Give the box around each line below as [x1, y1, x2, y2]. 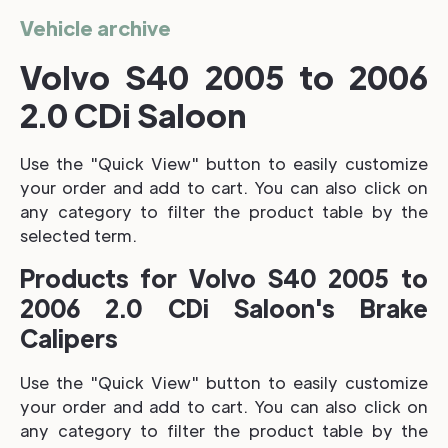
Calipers [20, 321, 118, 353]
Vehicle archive [20, 14, 171, 40]
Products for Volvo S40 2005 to [20, 261, 428, 293]
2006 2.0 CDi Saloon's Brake [20, 291, 428, 323]
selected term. [20, 224, 137, 246]
